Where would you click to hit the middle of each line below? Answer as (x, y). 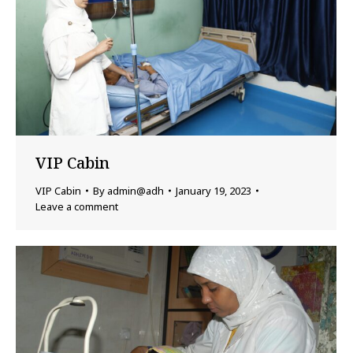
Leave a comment (77, 207)
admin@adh (136, 191)
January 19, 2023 (214, 191)
